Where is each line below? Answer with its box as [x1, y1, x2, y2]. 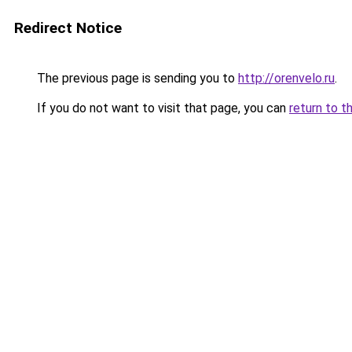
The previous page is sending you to [34, 71, 238, 86]
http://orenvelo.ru [238, 71, 335, 86]
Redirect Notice [14, 19, 122, 37]
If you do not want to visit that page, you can [34, 101, 289, 115]
